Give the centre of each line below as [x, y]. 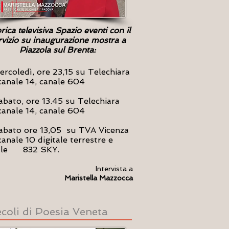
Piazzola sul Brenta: [58, 50]
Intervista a [114, 169]
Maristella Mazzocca [99, 178]
